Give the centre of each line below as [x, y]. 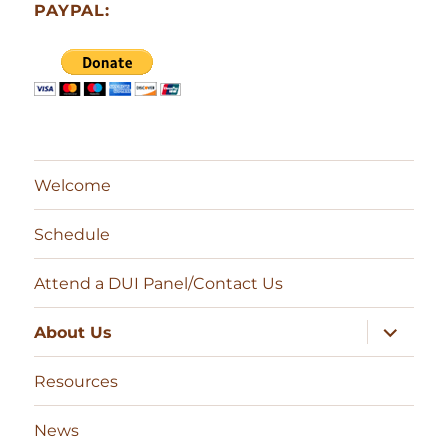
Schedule [72, 234]
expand [398, 327]
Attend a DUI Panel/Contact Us [159, 283]
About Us [73, 332]
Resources [76, 381]
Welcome [73, 185]
